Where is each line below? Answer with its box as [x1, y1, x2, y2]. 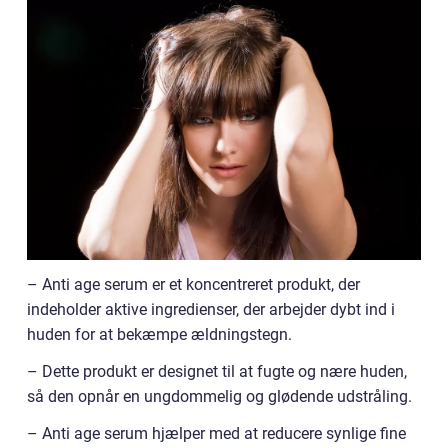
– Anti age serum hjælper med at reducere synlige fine [27, 424, 406, 444]
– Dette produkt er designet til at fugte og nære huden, [27, 362, 407, 382]
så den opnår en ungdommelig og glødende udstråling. [27, 387, 412, 407]
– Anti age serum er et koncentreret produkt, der [27, 275, 360, 295]
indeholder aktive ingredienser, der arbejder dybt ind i [27, 300, 395, 320]
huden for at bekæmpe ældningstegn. [27, 325, 292, 345]
